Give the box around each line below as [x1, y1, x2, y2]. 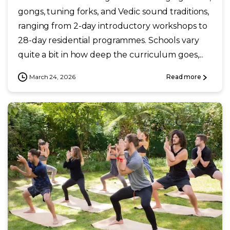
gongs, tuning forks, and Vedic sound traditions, [18, 6, 209, 16]
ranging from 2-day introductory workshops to [18, 21, 207, 31]
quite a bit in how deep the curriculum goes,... [18, 49, 204, 60]
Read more [166, 73, 201, 81]
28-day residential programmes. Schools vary [18, 35, 199, 45]
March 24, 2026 [29, 72, 75, 81]
